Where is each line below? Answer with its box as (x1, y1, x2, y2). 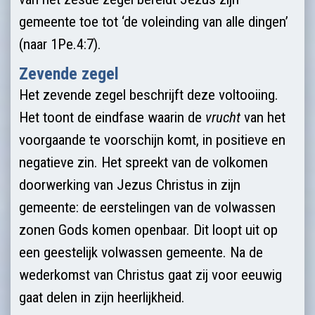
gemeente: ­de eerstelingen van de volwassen (19, 198, 276, 216)
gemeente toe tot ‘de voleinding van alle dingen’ (19, 13, 288, 30)
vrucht (205, 108, 240, 126)
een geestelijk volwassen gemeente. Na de (19, 243, 263, 261)
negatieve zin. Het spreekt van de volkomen (19, 153, 268, 171)
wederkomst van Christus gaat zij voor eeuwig (19, 266, 282, 283)
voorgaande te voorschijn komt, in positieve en (19, 131, 285, 148)
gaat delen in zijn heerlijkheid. (19, 288, 185, 306)
